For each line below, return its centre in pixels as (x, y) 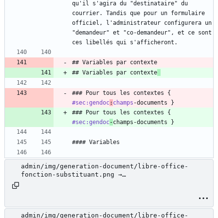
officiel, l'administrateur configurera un (142, 23)
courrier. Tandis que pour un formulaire (138, 13)
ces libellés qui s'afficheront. (125, 43)
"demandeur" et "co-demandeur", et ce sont (142, 33)
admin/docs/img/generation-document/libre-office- (114, 183)
